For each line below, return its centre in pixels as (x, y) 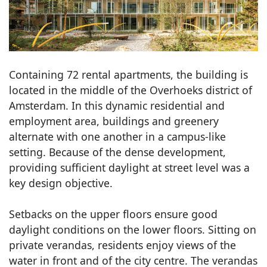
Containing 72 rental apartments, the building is (128, 74)
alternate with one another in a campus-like (117, 136)
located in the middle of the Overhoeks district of (131, 90)
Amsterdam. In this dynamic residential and (117, 105)
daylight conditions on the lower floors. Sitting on (133, 229)
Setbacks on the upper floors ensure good (113, 214)
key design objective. (61, 183)
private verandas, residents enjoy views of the (122, 245)
